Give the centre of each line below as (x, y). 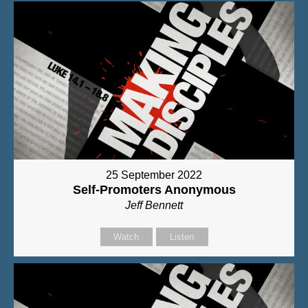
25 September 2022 (154, 175)
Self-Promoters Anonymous (154, 189)
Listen (182, 236)
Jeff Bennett (154, 205)
